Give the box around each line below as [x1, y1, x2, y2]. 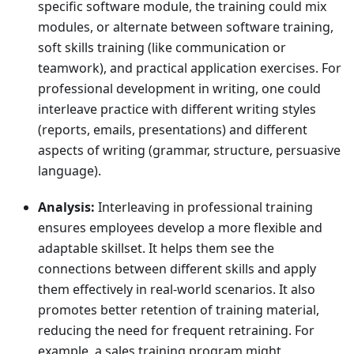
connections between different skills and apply [38, 260, 316, 278]
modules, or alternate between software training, [38, 18, 333, 36]
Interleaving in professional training [95, 198, 313, 217]
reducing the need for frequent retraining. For [38, 322, 314, 340]
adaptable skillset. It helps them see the [38, 239, 274, 258]
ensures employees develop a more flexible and [38, 219, 322, 237]
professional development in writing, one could [38, 80, 321, 98]
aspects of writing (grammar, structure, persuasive [38, 141, 341, 160]
